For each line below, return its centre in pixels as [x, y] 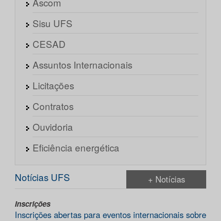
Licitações [53, 85]
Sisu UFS [53, 23]
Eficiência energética [76, 147]
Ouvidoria [53, 127]
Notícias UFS [42, 177]
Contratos [53, 106]
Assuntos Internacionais [82, 65]
